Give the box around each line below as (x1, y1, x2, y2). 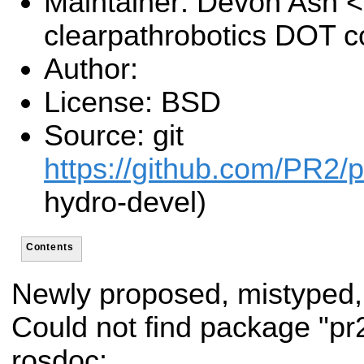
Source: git (44, 119, 184, 153)
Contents (25, 240, 74, 252)
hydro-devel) (44, 186, 206, 219)
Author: (44, 53, 138, 86)
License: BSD (44, 86, 221, 119)
